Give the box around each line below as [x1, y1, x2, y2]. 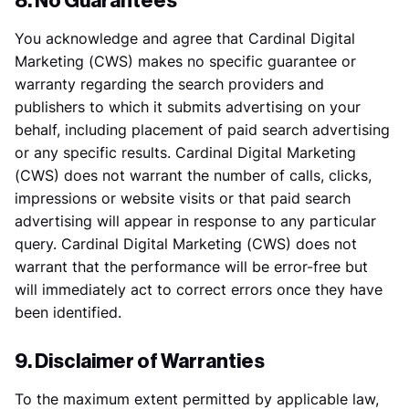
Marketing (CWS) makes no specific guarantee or [15, 52, 356, 70]
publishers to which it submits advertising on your [15, 98, 361, 116]
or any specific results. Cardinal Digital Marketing [15, 143, 356, 162]
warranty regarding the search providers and [15, 75, 324, 93]
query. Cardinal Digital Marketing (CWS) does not [15, 235, 357, 253]
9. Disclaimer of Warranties [15, 351, 265, 372]
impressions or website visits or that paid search [15, 189, 351, 207]
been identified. [15, 303, 121, 321]
